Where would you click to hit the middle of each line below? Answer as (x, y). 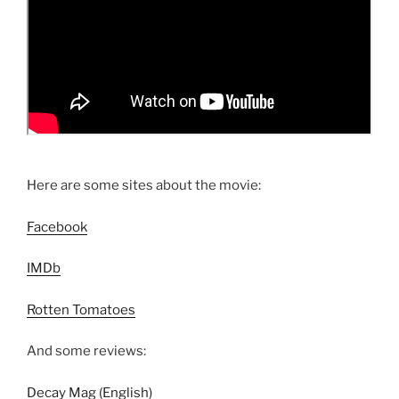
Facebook (57, 227)
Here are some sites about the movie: (144, 186)
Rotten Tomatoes (81, 309)
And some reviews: (86, 351)
